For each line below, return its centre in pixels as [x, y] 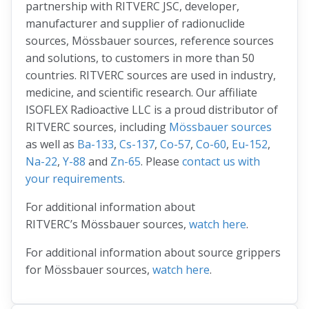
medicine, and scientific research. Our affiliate [141, 93]
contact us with [221, 162]
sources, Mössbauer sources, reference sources [150, 41]
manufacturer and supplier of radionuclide [135, 24]
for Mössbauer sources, [89, 270]
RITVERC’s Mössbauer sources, [107, 225]
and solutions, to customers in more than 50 [140, 58]
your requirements [74, 179]
